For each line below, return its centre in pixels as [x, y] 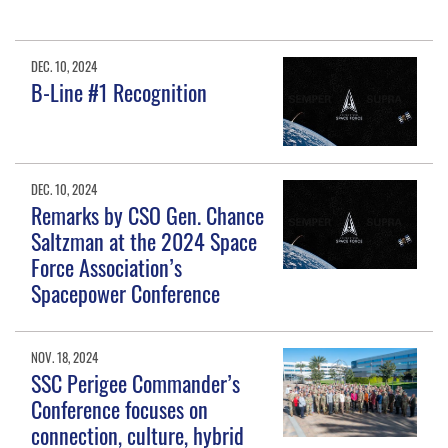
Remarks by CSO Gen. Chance [148, 215]
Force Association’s [107, 267]
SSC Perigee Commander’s [136, 383]
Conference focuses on [120, 409]
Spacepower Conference [126, 293]
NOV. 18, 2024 [65, 357]
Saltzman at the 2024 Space [144, 241]
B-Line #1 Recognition [119, 92]
